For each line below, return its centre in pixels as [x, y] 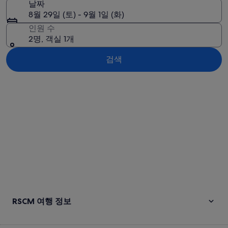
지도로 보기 [27, 83]
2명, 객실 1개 [51, 39]
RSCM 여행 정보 [42, 201]
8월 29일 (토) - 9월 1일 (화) [76, 15]
